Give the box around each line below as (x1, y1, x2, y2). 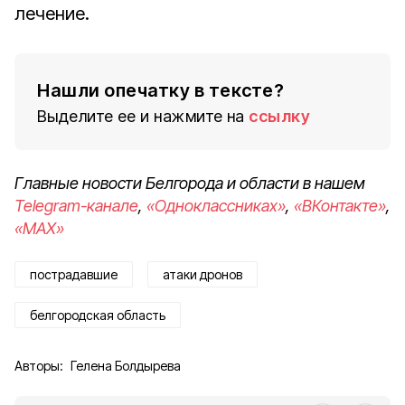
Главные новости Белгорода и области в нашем (14, 174, 365, 193)
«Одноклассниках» (146, 196, 286, 215)
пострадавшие (30, 267, 118, 282)
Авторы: (14, 358, 63, 373)
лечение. (14, 3, 89, 24)
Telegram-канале (14, 196, 138, 215)
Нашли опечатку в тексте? (37, 80, 284, 101)
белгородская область (30, 307, 165, 323)
